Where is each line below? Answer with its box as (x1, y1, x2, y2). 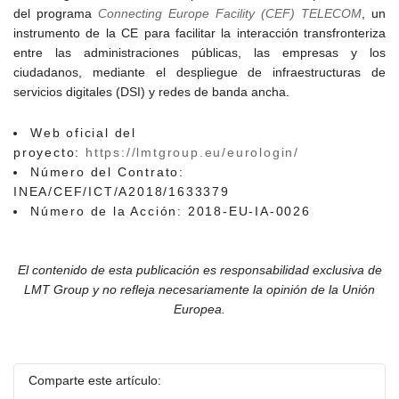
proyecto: (13, 145, 86, 159)
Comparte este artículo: (28, 373, 161, 387)
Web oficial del (30, 126, 137, 140)
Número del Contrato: (30, 165, 185, 179)
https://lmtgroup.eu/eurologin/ (85, 145, 300, 159)
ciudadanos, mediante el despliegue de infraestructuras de (13, 65, 386, 79)
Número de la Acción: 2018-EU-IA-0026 (30, 204, 311, 218)
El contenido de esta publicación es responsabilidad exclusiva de (17, 263, 382, 277)
